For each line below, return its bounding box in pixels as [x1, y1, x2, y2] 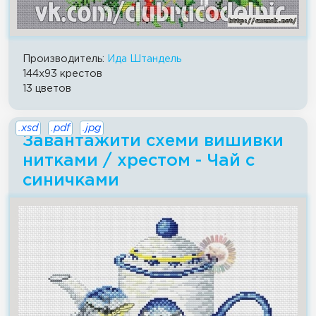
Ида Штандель [107, 54, 181, 63]
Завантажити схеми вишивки [23, 133, 284, 149]
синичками [23, 172, 119, 188]
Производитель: [23, 54, 107, 63]
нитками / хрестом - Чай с [23, 152, 255, 169]
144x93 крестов [23, 68, 102, 78]
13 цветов [23, 83, 71, 93]
